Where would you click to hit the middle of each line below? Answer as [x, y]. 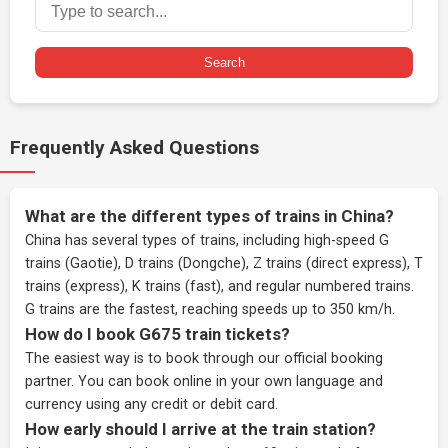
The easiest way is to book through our [154, 358]
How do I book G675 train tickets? [157, 334]
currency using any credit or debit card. [151, 404]
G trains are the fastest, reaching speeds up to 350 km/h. [210, 309]
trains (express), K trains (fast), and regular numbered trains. [219, 286]
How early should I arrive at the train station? [200, 429]
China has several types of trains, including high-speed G [207, 240]
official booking [333, 358]
